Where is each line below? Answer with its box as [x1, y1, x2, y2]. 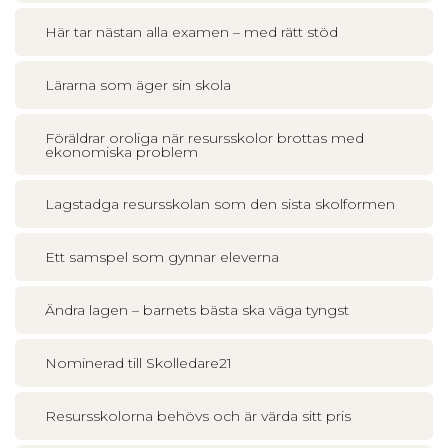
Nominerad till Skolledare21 [45, 354, 232, 372]
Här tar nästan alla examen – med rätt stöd [45, 23, 338, 41]
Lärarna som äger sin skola [45, 76, 231, 94]
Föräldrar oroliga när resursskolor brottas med [45, 129, 364, 147]
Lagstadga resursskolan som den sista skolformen [45, 195, 395, 213]
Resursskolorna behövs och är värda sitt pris [45, 407, 351, 425]
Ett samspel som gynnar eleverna [45, 248, 279, 266]
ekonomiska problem [45, 143, 198, 161]
